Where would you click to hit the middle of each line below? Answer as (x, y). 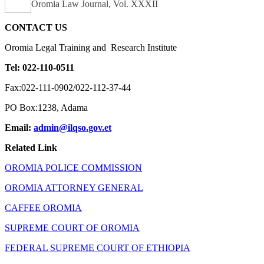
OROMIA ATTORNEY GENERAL (74, 187)
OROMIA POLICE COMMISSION (73, 167)
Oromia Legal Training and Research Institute (91, 47)
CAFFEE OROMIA (43, 207)
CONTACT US (37, 27)
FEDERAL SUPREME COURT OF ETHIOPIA (98, 247)
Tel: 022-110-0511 (39, 67)
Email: (19, 127)
